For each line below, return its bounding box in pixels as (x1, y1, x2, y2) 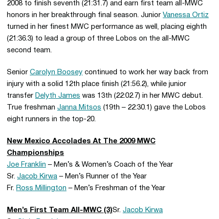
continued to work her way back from (83, 69, 208, 76)
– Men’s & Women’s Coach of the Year (46, 161, 173, 168)
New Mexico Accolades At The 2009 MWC (7, 138, 155, 145)
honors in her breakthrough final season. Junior (7, 12, 163, 19)
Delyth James (35, 92, 80, 99)
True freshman (7, 104, 57, 111)
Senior (7, 69, 30, 76)
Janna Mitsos (57, 104, 101, 111)
